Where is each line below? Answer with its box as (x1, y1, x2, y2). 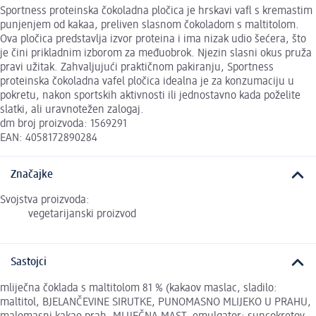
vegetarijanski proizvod (28, 209, 136, 221)
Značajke (11, 169, 53, 181)
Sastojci (11, 257, 47, 269)
